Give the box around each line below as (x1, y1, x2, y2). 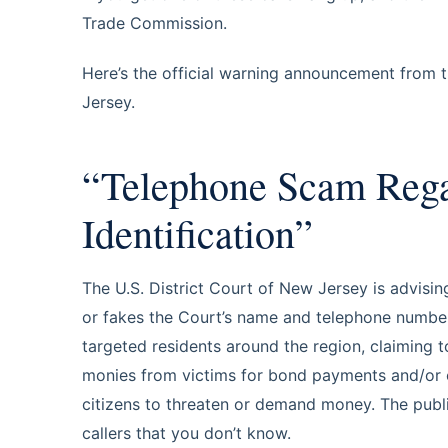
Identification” (82, 205, 313, 259)
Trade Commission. (82, 12, 227, 33)
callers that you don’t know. (82, 422, 291, 443)
